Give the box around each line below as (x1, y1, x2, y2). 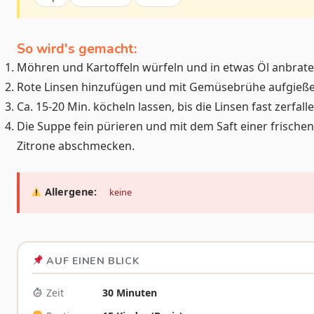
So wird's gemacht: (17, 39, 137, 58)
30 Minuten (102, 286, 157, 300)
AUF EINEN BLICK (43, 254, 139, 268)
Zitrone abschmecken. (17, 137, 135, 153)
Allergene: (42, 185, 97, 199)
